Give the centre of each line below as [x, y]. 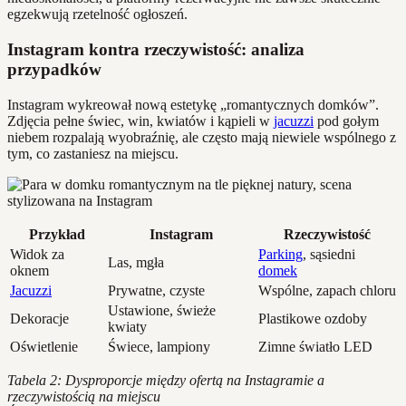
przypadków [54, 69]
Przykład [57, 234]
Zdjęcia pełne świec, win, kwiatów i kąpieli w [140, 121]
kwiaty [127, 326]
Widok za [37, 254]
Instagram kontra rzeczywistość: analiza [156, 49]
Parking [280, 254]
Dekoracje [39, 318]
